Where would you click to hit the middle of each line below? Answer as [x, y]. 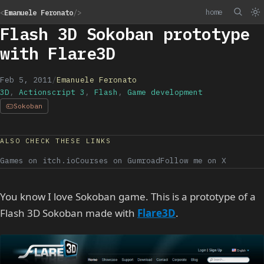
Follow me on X [193, 161]
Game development [165, 92]
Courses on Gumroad [118, 161]
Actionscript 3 [52, 92]
